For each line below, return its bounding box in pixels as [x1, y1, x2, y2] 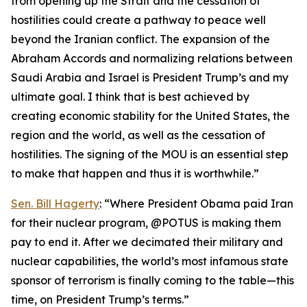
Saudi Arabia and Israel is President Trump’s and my [11, 71, 288, 84]
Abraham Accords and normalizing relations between [11, 51, 293, 65]
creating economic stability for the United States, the [11, 109, 290, 123]
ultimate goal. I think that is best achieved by [11, 90, 249, 103]
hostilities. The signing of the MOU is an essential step [11, 147, 288, 161]
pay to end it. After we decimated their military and [11, 235, 283, 249]
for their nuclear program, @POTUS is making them [11, 216, 281, 230]
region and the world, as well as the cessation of [11, 128, 265, 142]
